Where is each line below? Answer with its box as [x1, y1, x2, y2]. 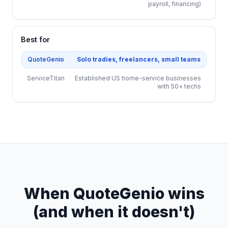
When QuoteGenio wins [23, 184, 205, 203]
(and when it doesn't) [33, 203, 195, 221]
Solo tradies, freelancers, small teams [77, 55, 201, 63]
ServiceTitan [27, 74, 65, 82]
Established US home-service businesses [75, 74, 201, 82]
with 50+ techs [157, 82, 201, 90]
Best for [21, 35, 50, 44]
